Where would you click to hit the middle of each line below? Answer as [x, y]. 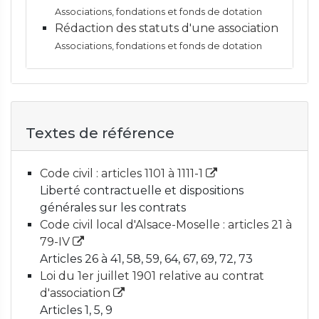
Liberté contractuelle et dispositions [142, 190]
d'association [77, 293]
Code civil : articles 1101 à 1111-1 [123, 173]
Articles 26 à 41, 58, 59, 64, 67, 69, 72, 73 [146, 259]
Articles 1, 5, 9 [76, 310]
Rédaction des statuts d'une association [167, 28]
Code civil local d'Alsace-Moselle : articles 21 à [166, 225]
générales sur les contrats [113, 208]
